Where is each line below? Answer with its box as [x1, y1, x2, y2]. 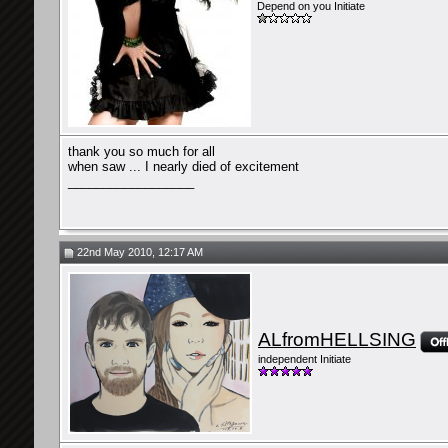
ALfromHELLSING [258, 329, 416, 350]
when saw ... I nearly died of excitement [68, 159, 299, 174]
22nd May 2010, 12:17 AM [74, 246, 203, 258]
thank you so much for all [68, 144, 215, 159]
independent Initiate [258, 353, 351, 366]
